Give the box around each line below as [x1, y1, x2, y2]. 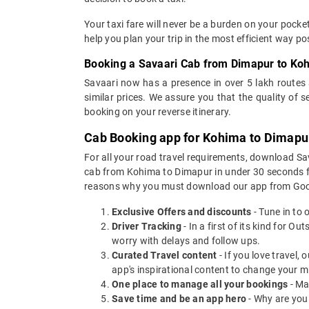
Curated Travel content [112, 249, 217, 261]
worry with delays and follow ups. [112, 235, 261, 246]
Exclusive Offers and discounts [112, 206, 252, 217]
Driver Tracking [112, 220, 181, 232]
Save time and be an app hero [112, 292, 246, 304]
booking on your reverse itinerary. [84, 106, 232, 117]
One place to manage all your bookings [112, 278, 288, 290]
